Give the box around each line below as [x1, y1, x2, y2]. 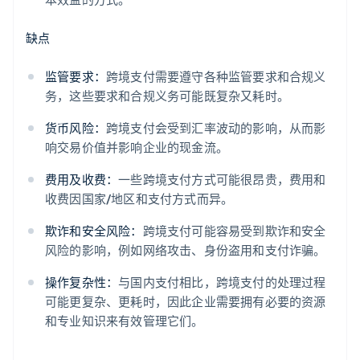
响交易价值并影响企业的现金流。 [45, 139, 228, 156]
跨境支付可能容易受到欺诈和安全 [142, 223, 326, 239]
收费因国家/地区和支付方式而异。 [45, 190, 234, 207]
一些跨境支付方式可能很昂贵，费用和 [118, 171, 326, 188]
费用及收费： [45, 171, 119, 188]
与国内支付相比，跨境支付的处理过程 [118, 274, 326, 291]
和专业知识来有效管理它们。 [45, 313, 204, 329]
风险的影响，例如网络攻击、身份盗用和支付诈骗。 [45, 242, 326, 259]
